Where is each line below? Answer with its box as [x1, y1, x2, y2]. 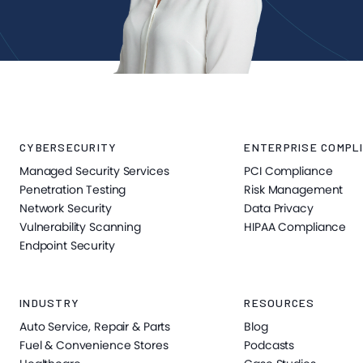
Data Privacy [244, 200, 314, 216]
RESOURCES [244, 296, 315, 310]
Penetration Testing [19, 181, 126, 198]
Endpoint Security [19, 237, 115, 254]
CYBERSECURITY [19, 140, 117, 154]
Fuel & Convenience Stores [19, 337, 169, 353]
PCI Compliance [244, 163, 333, 179]
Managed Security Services [19, 163, 169, 179]
